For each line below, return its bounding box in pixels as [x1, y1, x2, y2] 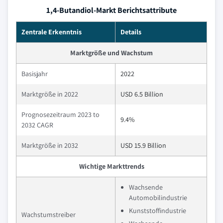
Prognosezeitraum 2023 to [21, 110, 100, 119]
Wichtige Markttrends [79, 162, 144, 171]
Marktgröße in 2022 [21, 90, 78, 99]
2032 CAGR [21, 120, 53, 129]
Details [120, 27, 141, 36]
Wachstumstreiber [21, 210, 76, 219]
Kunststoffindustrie [129, 206, 186, 215]
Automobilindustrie [129, 193, 187, 202]
